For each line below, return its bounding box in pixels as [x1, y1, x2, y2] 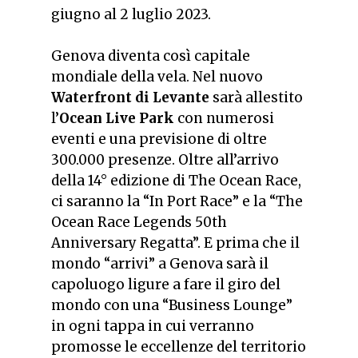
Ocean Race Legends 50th [51, 213, 227, 231]
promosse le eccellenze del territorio [51, 337, 306, 356]
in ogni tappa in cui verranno [51, 316, 254, 335]
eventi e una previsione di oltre [51, 129, 267, 148]
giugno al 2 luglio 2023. [51, 6, 211, 24]
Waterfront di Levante [51, 88, 209, 106]
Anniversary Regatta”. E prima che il [51, 233, 300, 252]
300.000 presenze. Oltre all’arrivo [51, 150, 279, 169]
